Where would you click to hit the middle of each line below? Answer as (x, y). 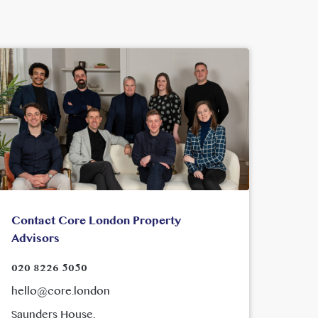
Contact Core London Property (96, 221)
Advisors (35, 239)
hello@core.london (60, 292)
